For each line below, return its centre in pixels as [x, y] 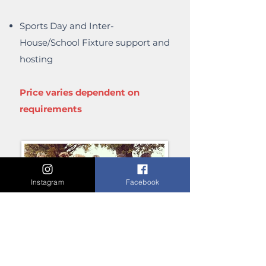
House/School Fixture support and [95, 42]
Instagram [47, 182]
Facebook [142, 182]
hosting [36, 59]
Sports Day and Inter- [67, 26]
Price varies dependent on [80, 92]
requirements [51, 109]
